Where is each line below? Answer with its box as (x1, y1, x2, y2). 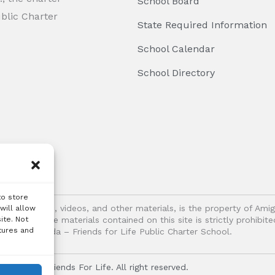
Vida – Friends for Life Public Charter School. (43, 227, 232, 237)
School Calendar (137, 43, 215, 55)
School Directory (137, 67, 215, 79)
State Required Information (137, 19, 267, 31)
